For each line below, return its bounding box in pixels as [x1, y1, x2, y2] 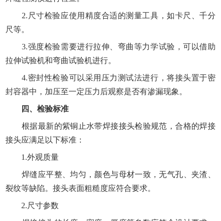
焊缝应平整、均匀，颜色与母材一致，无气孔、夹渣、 [5, 170, 216, 179]
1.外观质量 [5, 153, 59, 162]
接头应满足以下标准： [5, 136, 85, 145]
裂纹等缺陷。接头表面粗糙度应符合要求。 [5, 184, 156, 193]
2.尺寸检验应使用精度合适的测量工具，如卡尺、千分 [5, 11, 216, 20]
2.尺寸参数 [5, 201, 59, 210]
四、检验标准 [13, 105, 69, 113]
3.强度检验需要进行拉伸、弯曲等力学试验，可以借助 [5, 42, 216, 51]
